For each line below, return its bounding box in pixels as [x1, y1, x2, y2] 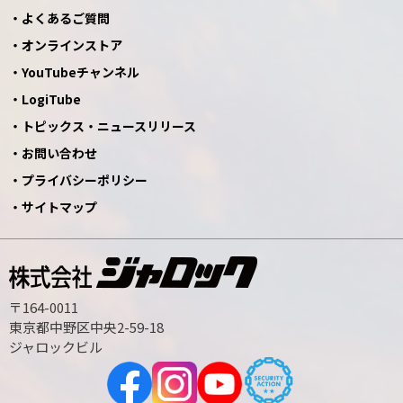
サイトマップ [22, 198, 97, 217]
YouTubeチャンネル [22, 63, 139, 82]
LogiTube [22, 90, 81, 109]
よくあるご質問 [22, 9, 110, 28]
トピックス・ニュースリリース [22, 117, 196, 136]
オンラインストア [22, 36, 122, 55]
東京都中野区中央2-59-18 [9, 318, 164, 337]
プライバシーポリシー [22, 171, 148, 190]
